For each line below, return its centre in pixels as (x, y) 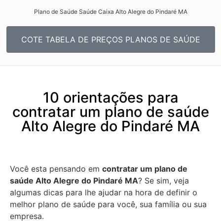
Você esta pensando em (56, 169)
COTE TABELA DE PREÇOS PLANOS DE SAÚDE (110, 40)
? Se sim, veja (164, 181)
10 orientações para (110, 98)
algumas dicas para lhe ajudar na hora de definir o (104, 193)
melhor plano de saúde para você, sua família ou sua (108, 204)
